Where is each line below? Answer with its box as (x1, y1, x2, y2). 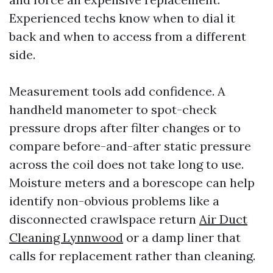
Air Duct (199, 211, 247, 227)
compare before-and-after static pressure (9, 138, 251, 154)
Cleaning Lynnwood (9, 229, 123, 245)
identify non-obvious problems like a (9, 193, 219, 208)
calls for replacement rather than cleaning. (9, 247, 255, 263)
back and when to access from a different (9, 28, 246, 44)
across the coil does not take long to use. (9, 156, 244, 172)
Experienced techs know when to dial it (9, 10, 235, 26)
